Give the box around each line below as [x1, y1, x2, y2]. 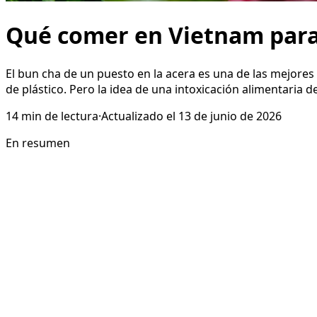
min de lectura [21, 108, 98, 124]
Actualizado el [101, 108, 175, 124]
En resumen [6, 134, 70, 151]
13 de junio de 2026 [178, 108, 282, 124]
